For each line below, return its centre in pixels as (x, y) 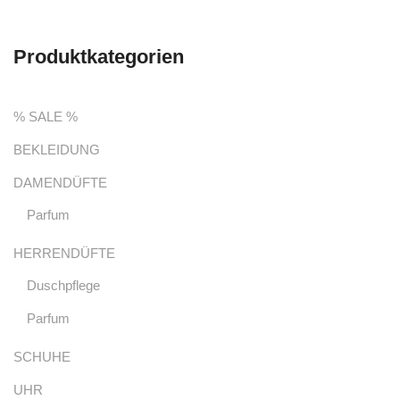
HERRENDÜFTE (64, 254)
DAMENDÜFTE (60, 183)
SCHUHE (42, 357)
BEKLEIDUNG (57, 150)
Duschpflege (63, 286)
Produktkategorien (99, 57)
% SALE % (46, 117)
